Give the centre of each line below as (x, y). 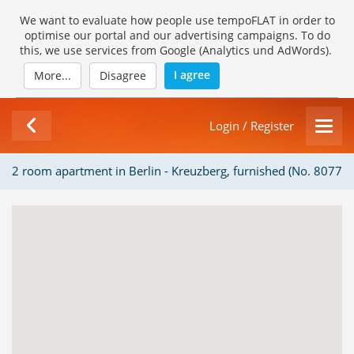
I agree (192, 75)
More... (53, 75)
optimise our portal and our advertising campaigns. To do (177, 35)
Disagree (123, 75)
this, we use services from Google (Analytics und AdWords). (177, 50)
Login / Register (252, 126)
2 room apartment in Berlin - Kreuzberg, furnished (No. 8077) (179, 171)
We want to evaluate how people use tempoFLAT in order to (177, 20)
